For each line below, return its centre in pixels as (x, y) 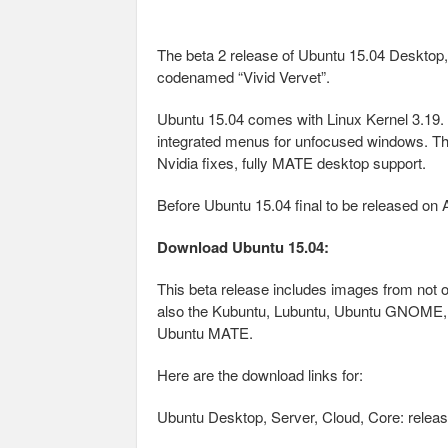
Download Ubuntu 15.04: (243, 247)
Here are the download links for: (260, 374)
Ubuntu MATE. (205, 332)
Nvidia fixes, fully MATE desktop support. (291, 162)
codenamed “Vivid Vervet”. (243, 76)
